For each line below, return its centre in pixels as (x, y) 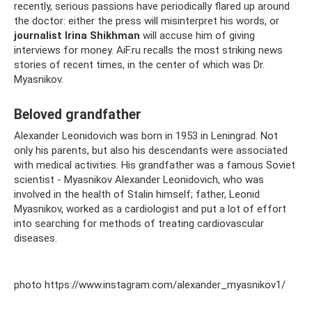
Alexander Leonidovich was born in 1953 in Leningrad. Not (146, 136)
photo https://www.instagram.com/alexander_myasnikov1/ (150, 285)
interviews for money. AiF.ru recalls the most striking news (148, 50)
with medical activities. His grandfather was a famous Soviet (155, 165)
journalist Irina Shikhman (77, 36)
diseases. (36, 238)
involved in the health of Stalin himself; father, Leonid (137, 194)
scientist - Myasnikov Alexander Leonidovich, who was (139, 180)
